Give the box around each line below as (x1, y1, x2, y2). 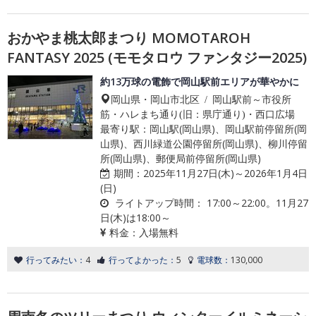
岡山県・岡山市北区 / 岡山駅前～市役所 (111, 94, 291, 104)
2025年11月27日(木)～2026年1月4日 (143, 166, 308, 180)
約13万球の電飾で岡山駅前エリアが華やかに (100, 75, 299, 88)
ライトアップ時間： (112, 196, 207, 209)
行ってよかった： (109, 254, 176, 266)
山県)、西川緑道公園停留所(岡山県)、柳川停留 (100, 137, 308, 150)
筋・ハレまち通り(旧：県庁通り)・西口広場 (100, 109, 295, 119)
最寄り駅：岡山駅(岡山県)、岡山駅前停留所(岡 (100, 122, 307, 135)
